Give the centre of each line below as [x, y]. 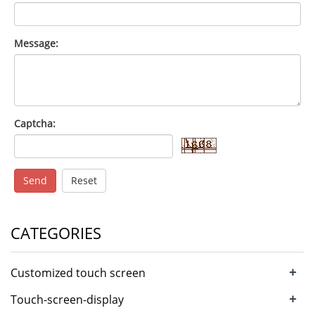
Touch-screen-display [67, 300]
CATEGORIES [56, 233]
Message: [36, 43]
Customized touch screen [78, 273]
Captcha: [35, 123]
